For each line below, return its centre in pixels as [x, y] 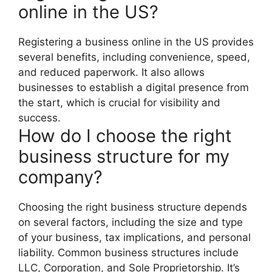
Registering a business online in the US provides [136, 42]
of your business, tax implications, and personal [134, 237]
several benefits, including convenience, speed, [134, 57]
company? [60, 177]
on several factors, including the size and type [131, 222]
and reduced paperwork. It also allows [111, 72]
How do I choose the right [125, 135]
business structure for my [124, 156]
